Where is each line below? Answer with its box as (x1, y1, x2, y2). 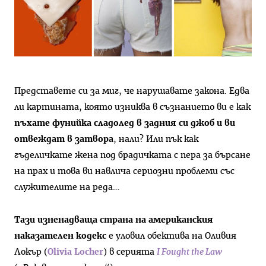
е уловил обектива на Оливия (106, 232, 236, 241)
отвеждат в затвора (14, 134, 113, 144)
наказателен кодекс (14, 232, 106, 241)
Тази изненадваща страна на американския (14, 216, 213, 225)
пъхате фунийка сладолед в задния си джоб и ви (14, 118, 235, 128)
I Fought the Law (157, 248, 222, 257)
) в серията (103, 248, 157, 257)
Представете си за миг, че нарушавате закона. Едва (14, 86, 249, 96)
